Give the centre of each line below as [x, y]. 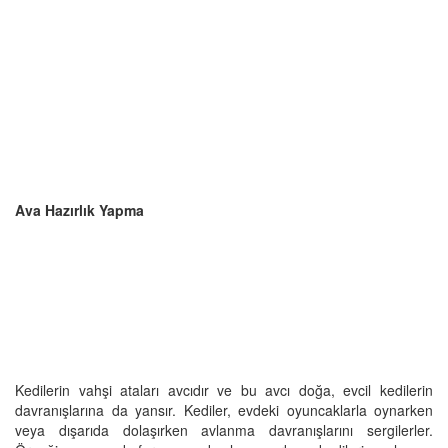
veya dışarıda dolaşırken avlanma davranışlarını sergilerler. [224, 429]
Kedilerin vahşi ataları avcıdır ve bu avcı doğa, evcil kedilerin [224, 389]
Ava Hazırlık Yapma [79, 209]
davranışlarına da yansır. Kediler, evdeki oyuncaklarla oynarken [224, 409]
